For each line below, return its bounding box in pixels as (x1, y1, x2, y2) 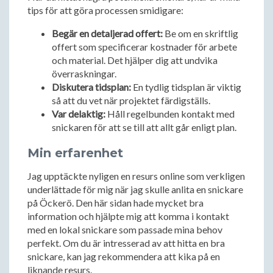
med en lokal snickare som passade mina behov (27, 224, 222, 235)
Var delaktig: (52, 108, 105, 119)
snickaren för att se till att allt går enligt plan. (52, 121, 236, 133)
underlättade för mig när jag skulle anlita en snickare (27, 183, 243, 195)
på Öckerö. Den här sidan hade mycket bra (27, 197, 204, 208)
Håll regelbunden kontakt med (105, 108, 235, 119)
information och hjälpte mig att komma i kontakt (27, 210, 229, 222)
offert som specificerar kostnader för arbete (52, 41, 237, 52)
